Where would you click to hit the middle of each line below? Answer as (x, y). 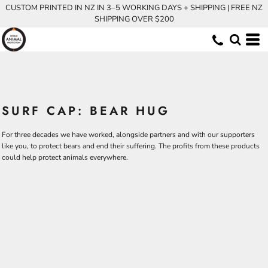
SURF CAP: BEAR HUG (86, 111)
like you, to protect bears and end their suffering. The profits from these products (131, 146)
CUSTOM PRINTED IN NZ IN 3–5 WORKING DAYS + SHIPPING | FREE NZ (134, 8)
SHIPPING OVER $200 (134, 19)
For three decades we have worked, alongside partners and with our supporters (128, 135)
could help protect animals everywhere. (65, 157)
